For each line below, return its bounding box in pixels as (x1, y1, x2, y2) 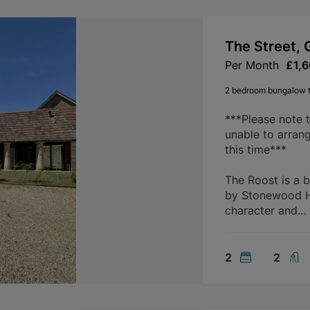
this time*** (224, 143, 286, 156)
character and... (224, 203, 306, 217)
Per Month (224, 58, 279, 72)
